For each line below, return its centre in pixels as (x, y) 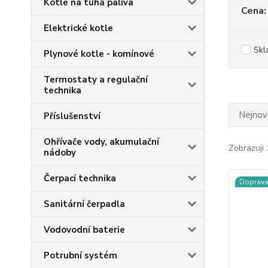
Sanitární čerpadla (84, 204)
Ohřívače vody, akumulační (101, 142)
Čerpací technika (80, 178)
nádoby (60, 153)
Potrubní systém (80, 255)
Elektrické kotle (78, 28)
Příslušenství (72, 116)
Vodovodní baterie (84, 230)
